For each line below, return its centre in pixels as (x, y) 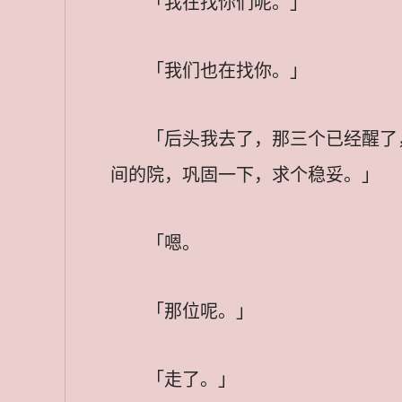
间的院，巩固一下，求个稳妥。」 (245, 175)
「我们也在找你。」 (227, 70)
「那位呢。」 (200, 311)
